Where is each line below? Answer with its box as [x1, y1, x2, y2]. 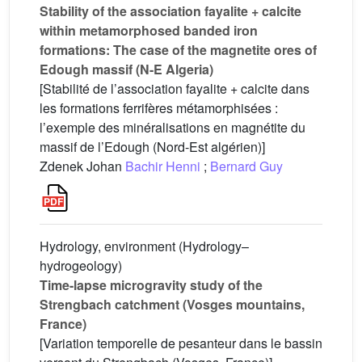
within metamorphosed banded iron [40, 20, 258, 40]
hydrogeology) [40, 255, 122, 275]
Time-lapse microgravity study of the [40, 275, 263, 294]
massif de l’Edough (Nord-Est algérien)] [40, 137, 265, 156]
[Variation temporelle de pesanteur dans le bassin [40, 333, 322, 352]
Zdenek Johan [40, 156, 125, 175]
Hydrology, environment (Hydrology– [40, 236, 249, 255]
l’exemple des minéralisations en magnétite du [40, 117, 305, 137]
